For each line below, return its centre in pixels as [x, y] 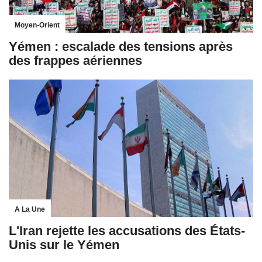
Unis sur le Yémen [64, 244]
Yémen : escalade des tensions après [121, 46]
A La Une [30, 209]
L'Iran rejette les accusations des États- [127, 230]
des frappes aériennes [75, 60]
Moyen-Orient [37, 25]
